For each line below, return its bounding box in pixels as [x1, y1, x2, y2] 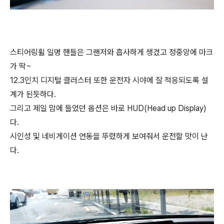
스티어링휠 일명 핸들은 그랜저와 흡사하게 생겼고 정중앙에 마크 [10, 47, 213, 57]
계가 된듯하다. [10, 89, 56, 99]
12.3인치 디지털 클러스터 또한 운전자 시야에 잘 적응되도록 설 [10, 75, 208, 85]
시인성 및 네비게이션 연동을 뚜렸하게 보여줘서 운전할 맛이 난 [10, 131, 208, 141]
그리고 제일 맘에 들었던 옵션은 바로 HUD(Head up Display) [10, 103, 206, 113]
